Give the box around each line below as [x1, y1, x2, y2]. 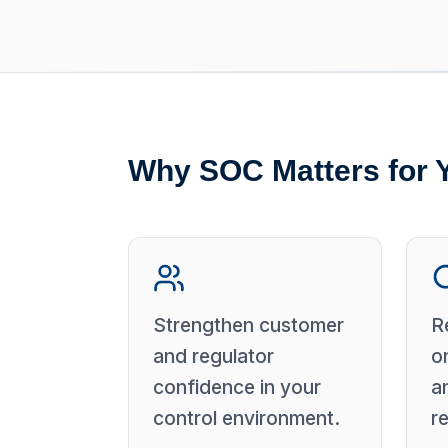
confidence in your [153, 375, 321, 399]
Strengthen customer [153, 313, 344, 337]
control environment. [153, 406, 340, 430]
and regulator [153, 344, 274, 368]
